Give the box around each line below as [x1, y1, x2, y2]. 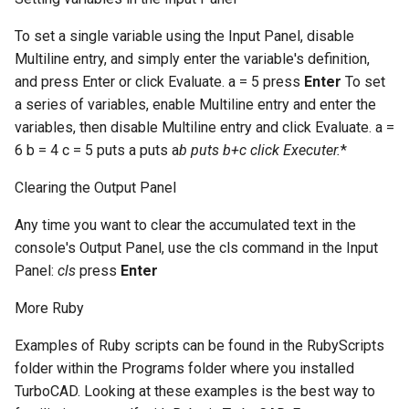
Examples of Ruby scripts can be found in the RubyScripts [15, 337, 384, 355]
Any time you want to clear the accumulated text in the [15, 216, 356, 235]
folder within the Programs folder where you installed [15, 360, 354, 378]
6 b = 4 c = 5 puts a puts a [15, 142, 179, 160]
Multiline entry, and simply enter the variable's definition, [15, 50, 370, 68]
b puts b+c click [179, 142, 279, 160]
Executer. [283, 142, 341, 160]
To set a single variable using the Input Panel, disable [15, 27, 354, 46]
